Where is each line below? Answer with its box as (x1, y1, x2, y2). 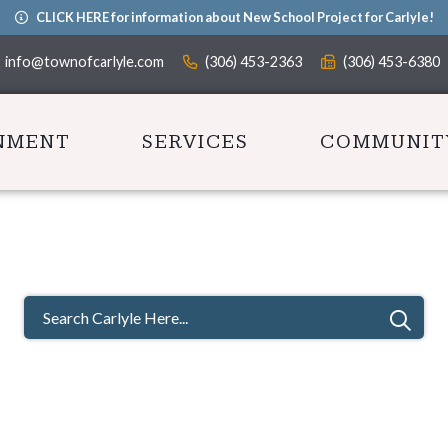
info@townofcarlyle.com (5, 53, 164, 70)
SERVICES (142, 130, 250, 154)
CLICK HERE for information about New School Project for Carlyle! (35, 9, 434, 25)
